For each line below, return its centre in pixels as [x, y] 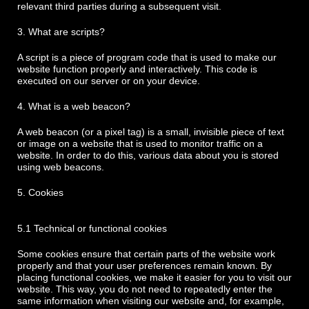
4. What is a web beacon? [74, 106]
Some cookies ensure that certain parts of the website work [146, 254]
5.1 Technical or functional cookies [92, 228]
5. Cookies [40, 192]
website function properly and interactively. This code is [137, 69]
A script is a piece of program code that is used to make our [147, 57]
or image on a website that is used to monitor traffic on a [140, 143]
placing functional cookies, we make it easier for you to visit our [154, 277]
